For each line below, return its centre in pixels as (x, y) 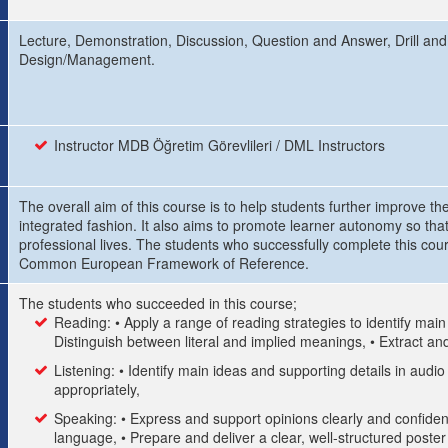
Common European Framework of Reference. (164, 263)
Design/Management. (87, 59)
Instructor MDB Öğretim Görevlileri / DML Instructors (219, 145)
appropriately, (97, 389)
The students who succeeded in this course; (158, 303)
